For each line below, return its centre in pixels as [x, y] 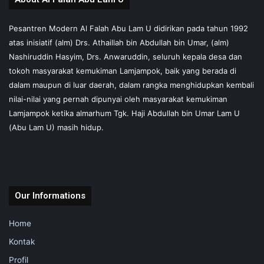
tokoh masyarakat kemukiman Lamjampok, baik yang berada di [123, 70]
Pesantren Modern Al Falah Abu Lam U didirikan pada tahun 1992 [128, 28]
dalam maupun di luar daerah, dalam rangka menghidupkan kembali [131, 85]
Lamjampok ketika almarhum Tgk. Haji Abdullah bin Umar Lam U [124, 113]
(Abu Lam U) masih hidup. [56, 127]
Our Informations [50, 195]
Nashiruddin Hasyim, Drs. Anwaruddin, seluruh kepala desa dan [126, 56]
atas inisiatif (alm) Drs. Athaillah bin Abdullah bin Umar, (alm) [119, 42]
